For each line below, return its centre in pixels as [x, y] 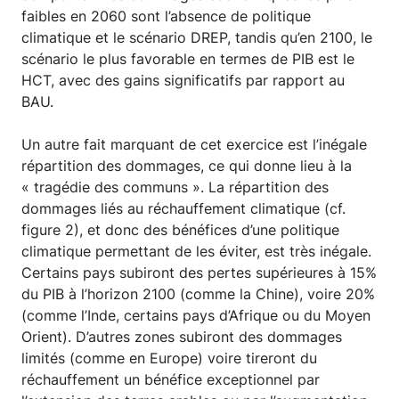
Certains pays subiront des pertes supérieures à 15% [199, 272]
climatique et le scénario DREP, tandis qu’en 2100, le [197, 37]
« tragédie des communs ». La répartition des [175, 187]
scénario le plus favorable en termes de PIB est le [188, 58]
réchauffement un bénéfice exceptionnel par [171, 379]
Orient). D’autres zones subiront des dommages [182, 336]
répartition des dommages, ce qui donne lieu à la [187, 165]
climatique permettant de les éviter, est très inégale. [196, 251]
